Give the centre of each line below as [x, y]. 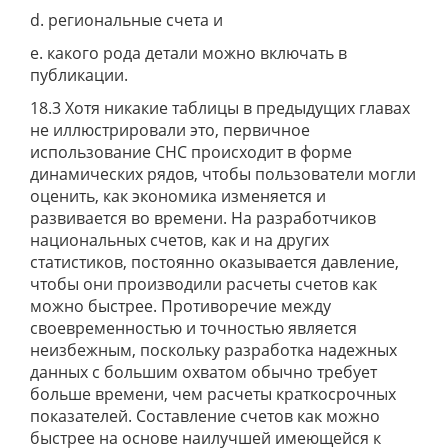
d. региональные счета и [126, 20]
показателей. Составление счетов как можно [205, 416]
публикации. [79, 75]
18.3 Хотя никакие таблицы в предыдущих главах [220, 108]
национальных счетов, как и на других [179, 240]
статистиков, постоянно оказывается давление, [214, 262]
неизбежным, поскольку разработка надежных [213, 350]
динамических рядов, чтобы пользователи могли [223, 174]
